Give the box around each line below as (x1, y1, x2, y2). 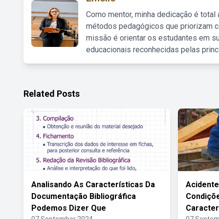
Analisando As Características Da (31, 180, 155, 189)
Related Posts (23, 88, 80, 99)
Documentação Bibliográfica (31, 192, 136, 201)
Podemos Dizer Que (31, 203, 106, 213)
